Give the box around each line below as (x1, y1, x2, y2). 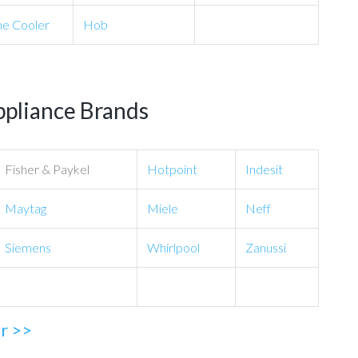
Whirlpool (147, 240, 200, 255)
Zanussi (245, 240, 286, 255)
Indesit (245, 161, 283, 177)
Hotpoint (147, 161, 197, 177)
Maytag (5, 201, 46, 216)
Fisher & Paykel (5, 161, 89, 177)
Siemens (5, 240, 51, 255)
